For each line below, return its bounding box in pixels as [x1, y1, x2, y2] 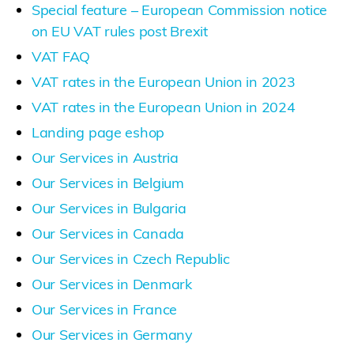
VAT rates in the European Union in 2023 [32, 72, 296, 91]
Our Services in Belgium [32, 173, 184, 192]
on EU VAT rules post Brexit [32, 21, 208, 40]
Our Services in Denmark [32, 274, 192, 293]
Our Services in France [32, 299, 178, 318]
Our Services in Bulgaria [32, 198, 186, 217]
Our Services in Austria [32, 148, 179, 167]
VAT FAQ [32, 47, 91, 66]
